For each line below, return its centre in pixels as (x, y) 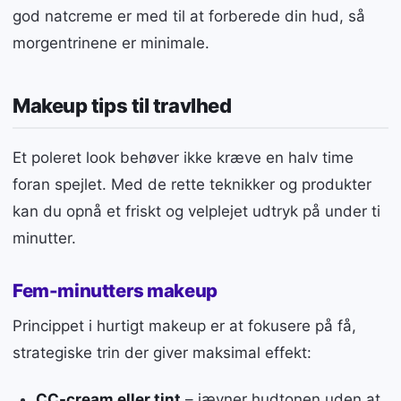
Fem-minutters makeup (115, 290)
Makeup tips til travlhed (122, 106)
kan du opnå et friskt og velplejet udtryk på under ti (196, 212)
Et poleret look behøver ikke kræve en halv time (183, 158)
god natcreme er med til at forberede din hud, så (189, 16)
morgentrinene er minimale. (111, 43)
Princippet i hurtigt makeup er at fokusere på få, (184, 325)
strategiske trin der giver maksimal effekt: (162, 352)
